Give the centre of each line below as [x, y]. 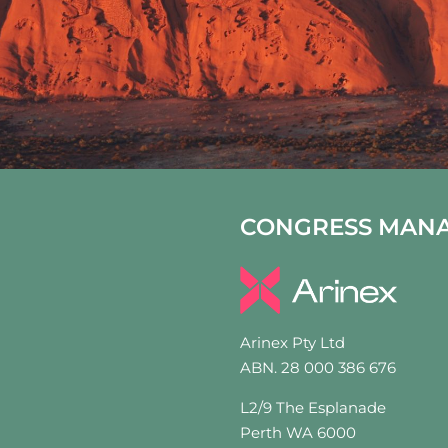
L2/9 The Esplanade [313, 408]
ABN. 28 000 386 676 [318, 368]
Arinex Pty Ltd [293, 343]
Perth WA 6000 [298, 433]
